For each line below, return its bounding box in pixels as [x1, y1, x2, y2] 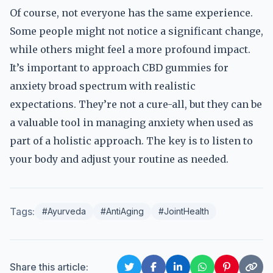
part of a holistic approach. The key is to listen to [10, 135, 253, 147]
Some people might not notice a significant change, [10, 25, 263, 37]
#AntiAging [101, 206, 144, 216]
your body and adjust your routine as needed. [10, 153, 229, 165]
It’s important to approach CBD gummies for [10, 62, 229, 74]
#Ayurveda [42, 206, 86, 216]
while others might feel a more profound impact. [10, 43, 250, 55]
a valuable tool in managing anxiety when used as [10, 116, 253, 129]
